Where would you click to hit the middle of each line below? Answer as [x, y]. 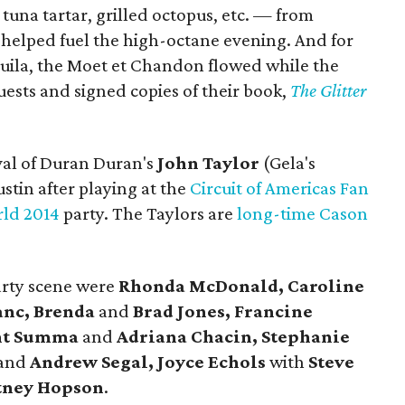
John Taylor [209, 163]
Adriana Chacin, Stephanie [234, 336]
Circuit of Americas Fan [280, 188]
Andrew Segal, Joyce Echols [148, 362]
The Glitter [329, 90]
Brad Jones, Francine [221, 311]
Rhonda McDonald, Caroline [242, 286]
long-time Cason [303, 213]
